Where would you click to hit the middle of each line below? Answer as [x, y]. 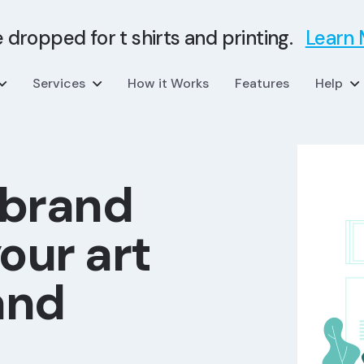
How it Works [168, 83]
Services [59, 83]
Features [262, 83]
